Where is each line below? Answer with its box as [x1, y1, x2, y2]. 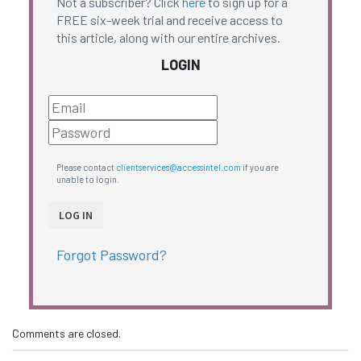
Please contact [56, 162, 116, 173]
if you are [240, 162, 279, 173]
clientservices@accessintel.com [115, 162, 241, 173]
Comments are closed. [12, 326, 121, 341]
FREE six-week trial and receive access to [56, 12, 283, 28]
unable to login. [56, 174, 119, 185]
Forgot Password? [56, 245, 167, 263]
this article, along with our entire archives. [56, 30, 280, 46]
